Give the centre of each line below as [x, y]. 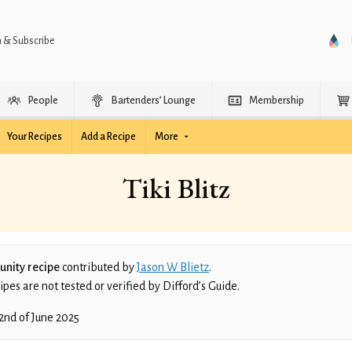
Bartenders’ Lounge [154, 101]
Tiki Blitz [176, 188]
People [43, 101]
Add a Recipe [108, 137]
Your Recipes [35, 137]
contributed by [98, 267]
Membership [277, 101]
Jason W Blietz [173, 267]
